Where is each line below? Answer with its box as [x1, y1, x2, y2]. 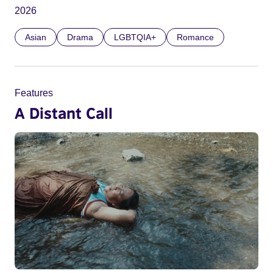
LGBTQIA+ [114, 32, 156, 43]
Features [15, 88, 53, 99]
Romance [177, 32, 214, 43]
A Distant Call [15, 104, 113, 122]
